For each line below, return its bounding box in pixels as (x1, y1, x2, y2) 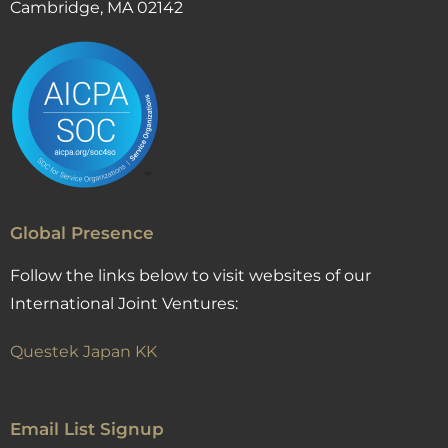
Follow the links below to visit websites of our (10, 266, 371, 286)
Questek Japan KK (10, 342, 157, 362)
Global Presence (10, 223, 154, 244)
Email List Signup (10, 419, 164, 440)
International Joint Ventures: (10, 294, 238, 314)
